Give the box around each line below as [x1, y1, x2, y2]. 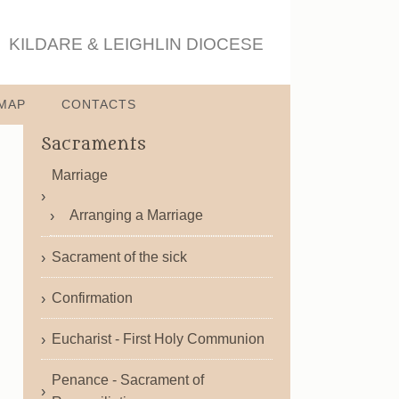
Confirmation [52, 290, 133, 305]
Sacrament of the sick [52, 249, 187, 265]
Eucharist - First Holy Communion [52, 331, 265, 346]
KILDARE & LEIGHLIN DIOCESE [9, 35, 264, 53]
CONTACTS [61, 97, 136, 111]
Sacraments [41, 134, 146, 154]
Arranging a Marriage [69, 208, 203, 223]
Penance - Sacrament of [52, 372, 204, 387]
